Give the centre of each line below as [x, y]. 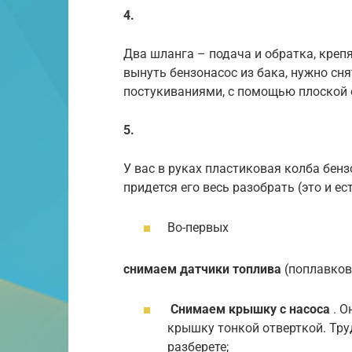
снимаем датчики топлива [202, 269]
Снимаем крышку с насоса [250, 310]
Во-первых [198, 228]
